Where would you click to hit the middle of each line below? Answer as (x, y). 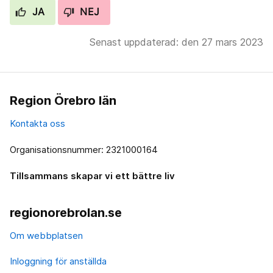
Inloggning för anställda (58, 261)
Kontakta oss (37, 124)
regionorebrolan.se (66, 213)
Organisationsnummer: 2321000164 (84, 150)
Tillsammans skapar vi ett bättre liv (92, 176)
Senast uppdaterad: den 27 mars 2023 (176, 42)
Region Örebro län (63, 101)
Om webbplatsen (46, 236)
